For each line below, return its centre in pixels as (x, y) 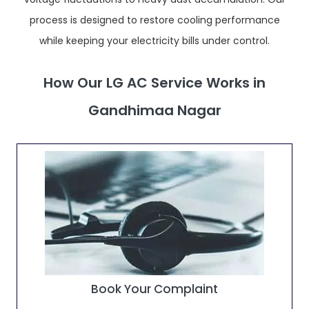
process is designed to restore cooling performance (154, 20)
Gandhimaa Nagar (154, 110)
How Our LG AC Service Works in (154, 83)
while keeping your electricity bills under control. (154, 41)
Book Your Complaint (154, 289)
